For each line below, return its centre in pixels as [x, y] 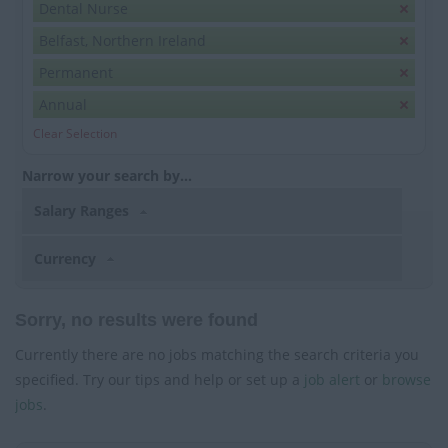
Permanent [76, 73]
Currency [67, 258]
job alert [332, 379]
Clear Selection [75, 134]
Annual [63, 105]
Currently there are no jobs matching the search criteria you [217, 354]
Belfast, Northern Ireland [122, 41]
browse [406, 379]
